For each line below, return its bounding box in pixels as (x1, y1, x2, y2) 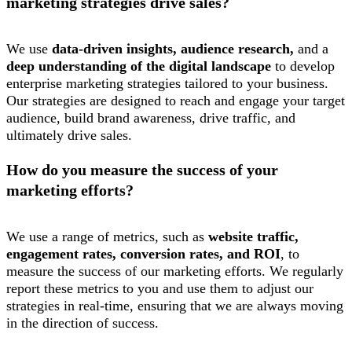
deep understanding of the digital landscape (6, 57, 271, 74)
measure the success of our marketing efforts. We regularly (6, 262, 343, 279)
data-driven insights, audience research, (52, 40, 294, 57)
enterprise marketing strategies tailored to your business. (6, 75, 328, 91)
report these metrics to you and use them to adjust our (6, 280, 313, 296)
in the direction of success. (6, 314, 159, 331)
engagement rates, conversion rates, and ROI (6, 245, 280, 262)
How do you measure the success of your (6, 160, 278, 178)
